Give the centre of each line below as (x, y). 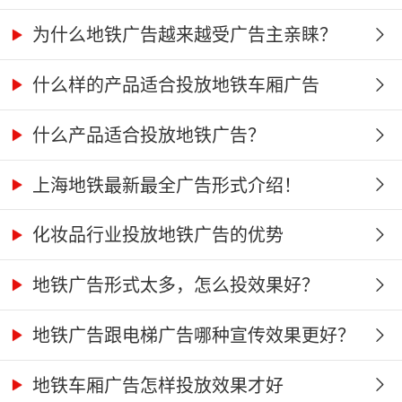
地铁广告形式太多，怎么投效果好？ (174, 284)
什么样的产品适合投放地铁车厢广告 (174, 84)
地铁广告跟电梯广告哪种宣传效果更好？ (192, 334)
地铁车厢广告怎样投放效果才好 (156, 384)
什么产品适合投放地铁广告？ (147, 134)
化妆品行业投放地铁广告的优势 (156, 234)
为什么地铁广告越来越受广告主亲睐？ (183, 34)
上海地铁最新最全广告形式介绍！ (165, 184)
